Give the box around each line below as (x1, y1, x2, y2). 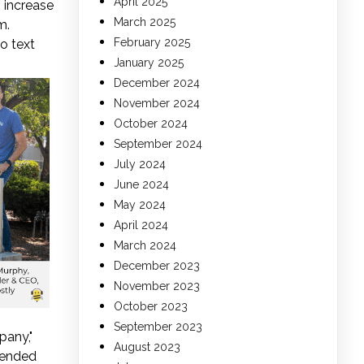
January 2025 (114, 56, 184, 70)
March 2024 (114, 239, 176, 253)
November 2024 (114, 97, 200, 110)
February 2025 (114, 36, 190, 50)
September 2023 (114, 320, 202, 334)
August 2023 (114, 340, 180, 354)
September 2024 (114, 137, 202, 151)
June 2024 (114, 178, 169, 192)
